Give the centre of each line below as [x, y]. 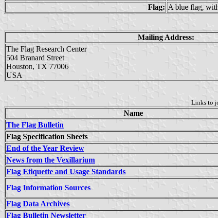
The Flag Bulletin [35, 125]
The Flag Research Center [46, 49]
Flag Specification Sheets [47, 136]
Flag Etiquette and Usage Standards [66, 171]
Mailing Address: [166, 37]
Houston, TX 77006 [37, 66]
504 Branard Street [35, 57]
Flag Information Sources [48, 187]
